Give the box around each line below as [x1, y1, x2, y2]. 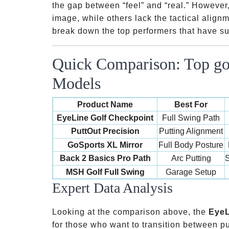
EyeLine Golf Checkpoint [57, 113, 153, 122]
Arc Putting [171, 154, 211, 163]
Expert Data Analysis [52, 180, 173, 196]
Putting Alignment [159, 127, 223, 135]
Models [52, 74, 101, 93]
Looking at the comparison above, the [52, 208, 209, 216]
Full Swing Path [162, 113, 220, 122]
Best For [174, 100, 208, 109]
